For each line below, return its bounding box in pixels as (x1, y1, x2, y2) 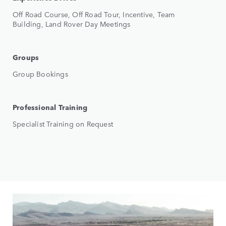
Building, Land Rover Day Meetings (13, 19, 131, 29)
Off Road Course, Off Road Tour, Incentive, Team (13, 9, 175, 20)
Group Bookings (13, 69, 68, 79)
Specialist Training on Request (13, 119, 113, 129)
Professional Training (13, 102, 88, 112)
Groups (13, 52, 39, 63)
